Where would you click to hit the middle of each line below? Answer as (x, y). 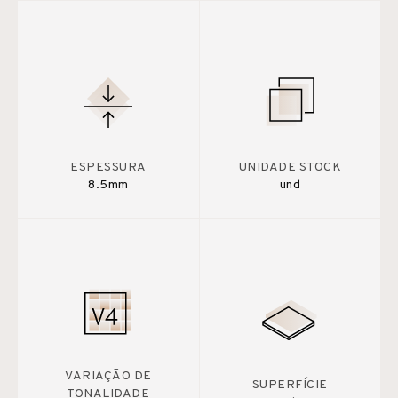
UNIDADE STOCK (290, 167)
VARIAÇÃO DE (108, 376)
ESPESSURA (108, 167)
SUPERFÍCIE (290, 385)
